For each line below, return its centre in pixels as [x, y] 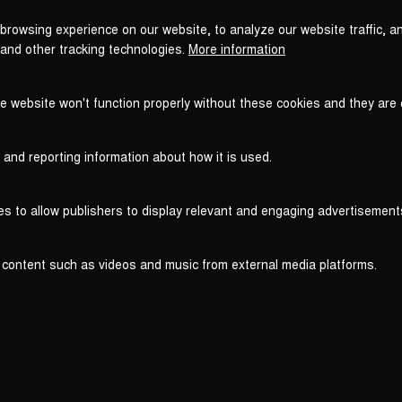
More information [237, 48]
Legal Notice [321, 367]
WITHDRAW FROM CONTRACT [141, 367]
